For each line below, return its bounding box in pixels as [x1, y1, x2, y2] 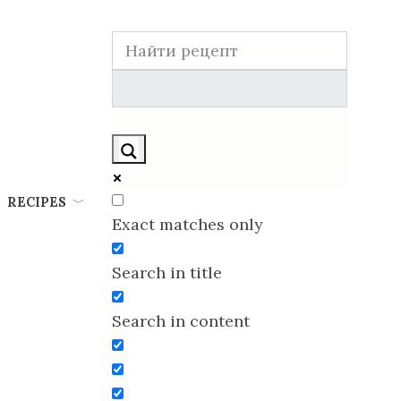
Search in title [112, 262, 222, 283]
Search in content [112, 311, 250, 331]
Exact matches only [112, 214, 263, 235]
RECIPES [6, 193, 66, 210]
